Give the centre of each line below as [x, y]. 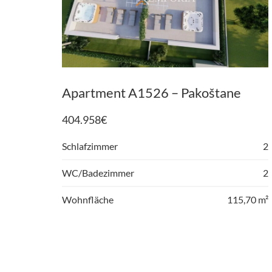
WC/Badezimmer [98, 173]
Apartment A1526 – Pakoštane [151, 93]
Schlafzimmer [90, 146]
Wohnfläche [88, 200]
